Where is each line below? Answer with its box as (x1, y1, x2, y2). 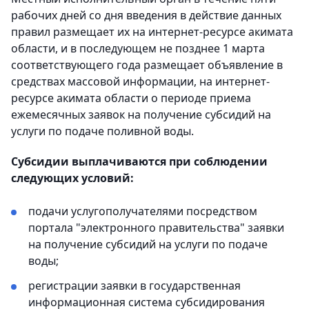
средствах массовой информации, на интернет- (11, 74, 270, 89)
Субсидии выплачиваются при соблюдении (11, 154, 268, 169)
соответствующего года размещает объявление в (11, 57, 283, 72)
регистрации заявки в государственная (28, 278, 241, 293)
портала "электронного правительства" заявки (28, 220, 284, 235)
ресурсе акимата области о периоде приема (11, 90, 251, 106)
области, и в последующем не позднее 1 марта (11, 41, 265, 56)
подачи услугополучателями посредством (28, 203, 257, 219)
